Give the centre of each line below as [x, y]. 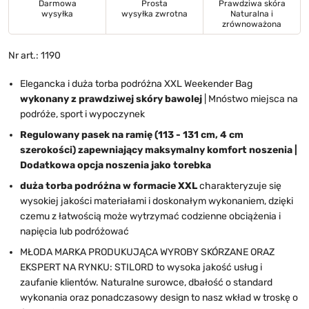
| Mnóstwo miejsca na [250, 99]
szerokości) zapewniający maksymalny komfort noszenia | [159, 150]
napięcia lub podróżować [74, 231]
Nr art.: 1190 [34, 55]
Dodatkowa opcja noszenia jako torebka [116, 165]
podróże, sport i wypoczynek [82, 114]
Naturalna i [252, 13]
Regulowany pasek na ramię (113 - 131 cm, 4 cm [132, 134]
